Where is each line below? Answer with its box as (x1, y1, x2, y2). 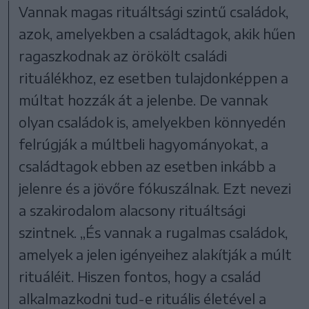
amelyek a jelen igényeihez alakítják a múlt (19, 246, 292, 263)
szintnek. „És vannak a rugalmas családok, (19, 223, 288, 241)
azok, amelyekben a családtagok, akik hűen (19, 25, 296, 43)
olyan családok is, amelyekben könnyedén (19, 113, 286, 131)
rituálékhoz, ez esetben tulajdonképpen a (19, 69, 289, 87)
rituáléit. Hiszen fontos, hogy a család (19, 268, 261, 286)
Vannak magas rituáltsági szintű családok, (19, 3, 289, 21)
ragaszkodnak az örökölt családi (19, 47, 228, 65)
